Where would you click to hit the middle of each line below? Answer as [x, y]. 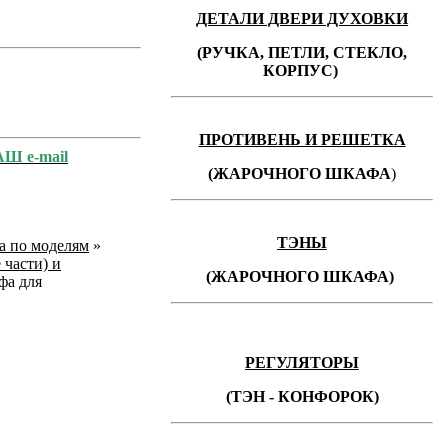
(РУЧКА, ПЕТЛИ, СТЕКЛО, [302, 52]
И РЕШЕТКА [353, 139]
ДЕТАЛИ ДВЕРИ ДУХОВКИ [302, 18]
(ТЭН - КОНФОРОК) [302, 396]
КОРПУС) [300, 70]
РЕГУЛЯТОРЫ [302, 362]
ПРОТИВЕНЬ [249, 139]
